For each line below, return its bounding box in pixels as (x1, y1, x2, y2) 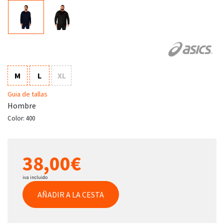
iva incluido (22, 173, 47, 180)
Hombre (7, 100, 36, 110)
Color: (7, 113, 26, 122)
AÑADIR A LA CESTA (37, 189, 104, 199)
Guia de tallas (7, 89, 47, 98)
